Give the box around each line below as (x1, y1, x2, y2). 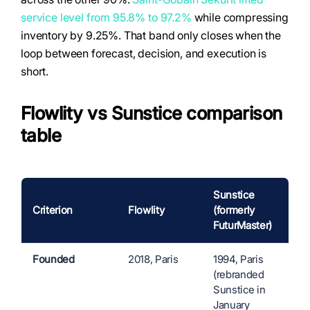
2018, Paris (128, 253, 179, 266)
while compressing (191, 10, 289, 24)
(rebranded (213, 268, 264, 281)
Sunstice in (213, 283, 266, 296)
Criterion (33, 203, 73, 217)
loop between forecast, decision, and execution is (21, 46, 267, 60)
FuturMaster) (213, 219, 273, 232)
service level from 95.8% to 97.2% (21, 10, 192, 24)
